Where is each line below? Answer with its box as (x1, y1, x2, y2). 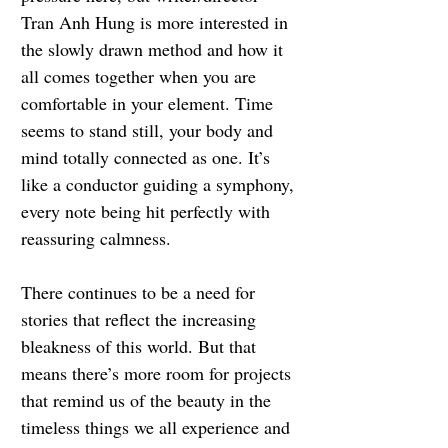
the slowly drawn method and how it (21, 37, 288, 62)
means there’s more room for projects (21, 361, 296, 386)
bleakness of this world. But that (21, 334, 261, 359)
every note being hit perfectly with (21, 199, 275, 224)
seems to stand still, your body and (21, 118, 278, 143)
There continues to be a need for (21, 280, 260, 305)
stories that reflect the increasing (21, 307, 261, 332)
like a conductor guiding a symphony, (21, 172, 299, 197)
